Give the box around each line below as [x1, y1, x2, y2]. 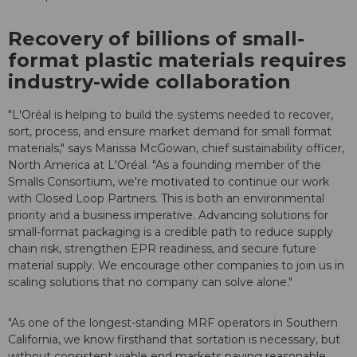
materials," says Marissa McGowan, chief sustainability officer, [8, 141, 344, 156]
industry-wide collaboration [8, 70, 296, 94]
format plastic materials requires [8, 49, 346, 73]
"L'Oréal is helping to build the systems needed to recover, [8, 108, 333, 123]
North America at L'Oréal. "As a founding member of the [8, 158, 321, 173]
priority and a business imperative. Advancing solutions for [8, 208, 328, 223]
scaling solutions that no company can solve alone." [8, 275, 292, 290]
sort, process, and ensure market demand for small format [8, 124, 331, 139]
